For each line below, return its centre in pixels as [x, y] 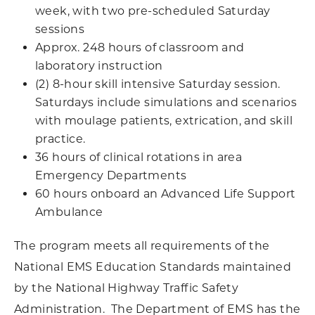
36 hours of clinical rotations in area [139, 157]
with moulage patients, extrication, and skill [164, 121]
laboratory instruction [99, 66]
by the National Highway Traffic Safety [127, 288]
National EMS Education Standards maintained [153, 267]
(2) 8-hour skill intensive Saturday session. [159, 84]
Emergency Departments [111, 175]
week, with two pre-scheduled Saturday [153, 11]
